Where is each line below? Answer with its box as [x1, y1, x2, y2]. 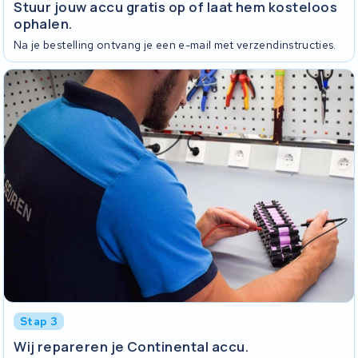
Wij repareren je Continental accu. [14, 337, 249, 356]
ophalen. [14, 14, 73, 34]
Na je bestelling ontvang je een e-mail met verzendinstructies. [14, 38, 336, 53]
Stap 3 [20, 313, 58, 328]
